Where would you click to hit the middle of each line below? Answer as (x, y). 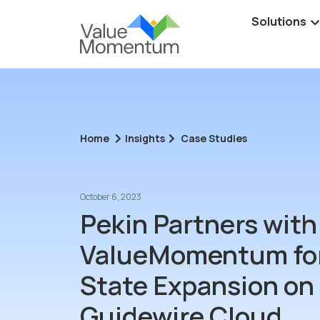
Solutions (279, 22)
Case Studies (214, 138)
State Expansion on (197, 285)
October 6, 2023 (111, 196)
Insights (145, 138)
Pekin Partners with (199, 224)
